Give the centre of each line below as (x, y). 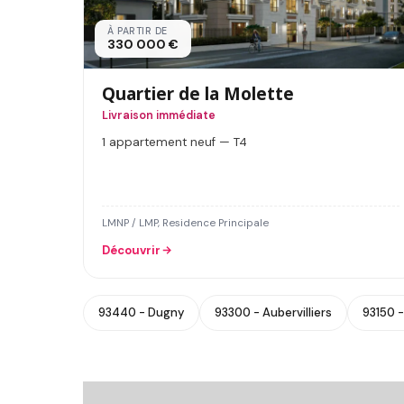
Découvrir (131, 250)
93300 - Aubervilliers (273, 312)
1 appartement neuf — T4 (174, 142)
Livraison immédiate (159, 116)
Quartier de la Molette (198, 94)
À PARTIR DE (138, 32)
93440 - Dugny (141, 312)
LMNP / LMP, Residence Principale (185, 223)
